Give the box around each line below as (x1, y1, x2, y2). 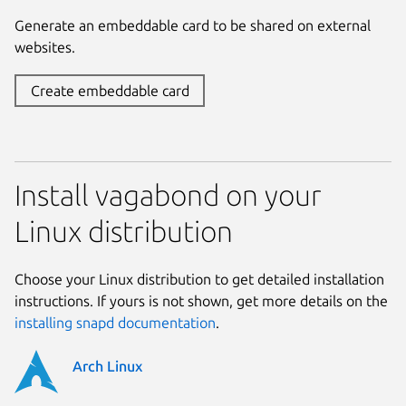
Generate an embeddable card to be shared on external (14, 17, 371, 34)
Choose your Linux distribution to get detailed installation (14, 271, 384, 288)
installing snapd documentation (14, 314, 216, 332)
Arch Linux (72, 358, 142, 375)
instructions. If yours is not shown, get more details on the (14, 293, 388, 310)
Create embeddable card (30, 82, 189, 100)
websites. (14, 39, 75, 56)
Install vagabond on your (14, 179, 322, 212)
